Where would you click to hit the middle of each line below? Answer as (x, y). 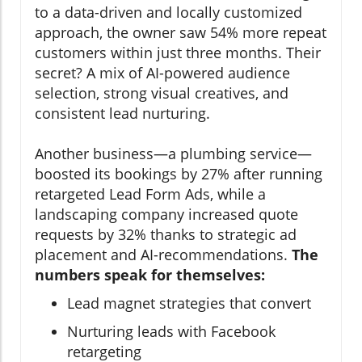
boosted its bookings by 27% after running (179, 174)
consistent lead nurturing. (122, 114)
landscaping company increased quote (166, 215)
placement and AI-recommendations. (163, 255)
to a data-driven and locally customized (168, 13)
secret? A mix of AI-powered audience (162, 73)
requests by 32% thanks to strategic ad (166, 235)
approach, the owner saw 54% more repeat (181, 33)
